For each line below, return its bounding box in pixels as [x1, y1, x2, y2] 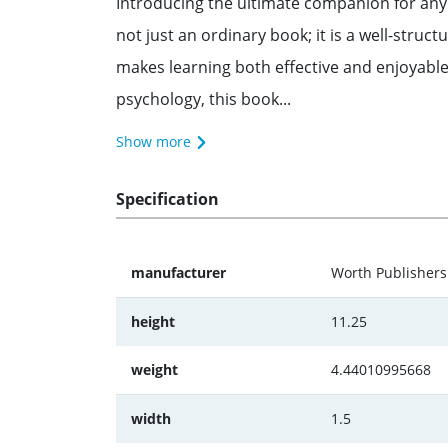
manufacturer [131, 263, 226, 282]
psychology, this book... [116, 88, 291, 110]
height [131, 312, 175, 331]
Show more [116, 132, 195, 151]
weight [131, 360, 178, 379]
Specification [116, 188, 219, 210]
